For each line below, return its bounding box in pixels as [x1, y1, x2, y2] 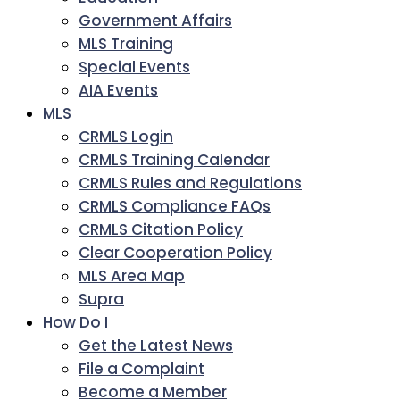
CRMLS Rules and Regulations [79, 172, 302, 194]
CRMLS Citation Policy [79, 219, 243, 240]
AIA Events [79, 79, 158, 101]
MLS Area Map [79, 265, 185, 287]
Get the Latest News [79, 335, 233, 356]
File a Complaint [79, 358, 204, 379]
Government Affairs [79, 10, 232, 31]
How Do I [43, 312, 108, 333]
